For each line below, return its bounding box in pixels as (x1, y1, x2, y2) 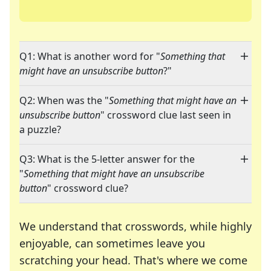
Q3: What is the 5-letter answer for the (19, 152, 195, 166)
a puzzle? (19, 123, 61, 137)
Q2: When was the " (19, 94, 109, 108)
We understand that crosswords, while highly (19, 219, 252, 234)
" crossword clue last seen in (100, 108, 231, 122)
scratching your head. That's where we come (19, 253, 247, 268)
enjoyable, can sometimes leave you (19, 236, 205, 251)
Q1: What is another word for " (19, 50, 160, 64)
